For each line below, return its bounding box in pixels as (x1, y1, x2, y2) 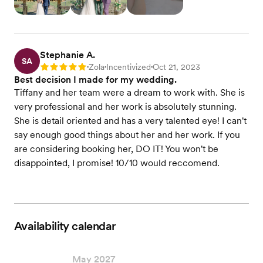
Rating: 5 (40, 63, 73, 73)
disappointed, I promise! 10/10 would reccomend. (14, 157, 220, 168)
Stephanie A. (40, 49, 95, 60)
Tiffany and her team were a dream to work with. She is (14, 87, 245, 98)
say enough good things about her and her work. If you (14, 129, 240, 140)
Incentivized (106, 62, 151, 72)
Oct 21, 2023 (153, 62, 200, 72)
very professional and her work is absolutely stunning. (14, 101, 237, 112)
